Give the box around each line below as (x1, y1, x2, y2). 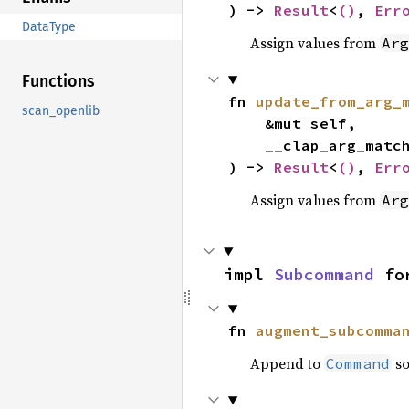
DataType (22, 19, 76, 36)
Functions (22, 71, 95, 92)
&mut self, (227, 114, 265, 132)
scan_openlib (22, 103, 100, 120)
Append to (249, 353, 324, 373)
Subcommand (274, 264, 374, 285)
